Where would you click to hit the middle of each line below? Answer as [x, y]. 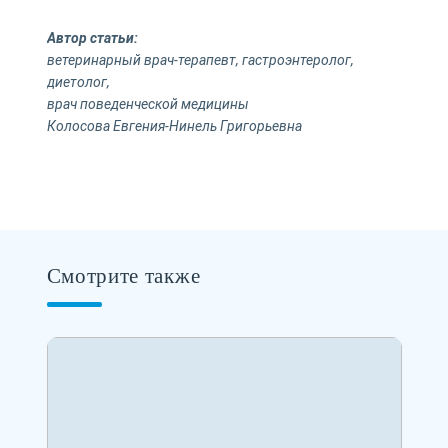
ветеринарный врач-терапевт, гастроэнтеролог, [200, 59]
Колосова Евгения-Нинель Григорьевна [174, 125]
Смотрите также [123, 275]
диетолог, [78, 81]
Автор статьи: [92, 37]
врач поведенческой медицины [147, 103]
